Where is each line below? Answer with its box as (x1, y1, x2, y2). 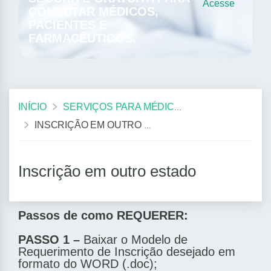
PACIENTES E (28, 18, 107, 32)
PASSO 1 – (18, 233, 80, 247)
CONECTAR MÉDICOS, (28, 5, 158, 19)
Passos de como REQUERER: (18, 209, 188, 223)
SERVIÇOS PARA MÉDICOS (63, 101, 175, 112)
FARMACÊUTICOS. (28, 31, 136, 45)
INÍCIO (18, 101, 47, 112)
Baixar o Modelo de (80, 233, 188, 247)
